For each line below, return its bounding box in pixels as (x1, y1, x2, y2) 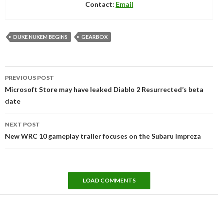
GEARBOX (81, 33, 108, 40)
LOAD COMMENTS (82, 176, 136, 184)
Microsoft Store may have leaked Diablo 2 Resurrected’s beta (5, 85, 203, 93)
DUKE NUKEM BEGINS (13, 33, 68, 40)
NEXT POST (5, 120, 40, 128)
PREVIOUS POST (5, 73, 54, 81)
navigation (4, 77, 60, 91)
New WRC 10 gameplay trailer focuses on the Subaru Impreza (5, 131, 201, 140)
